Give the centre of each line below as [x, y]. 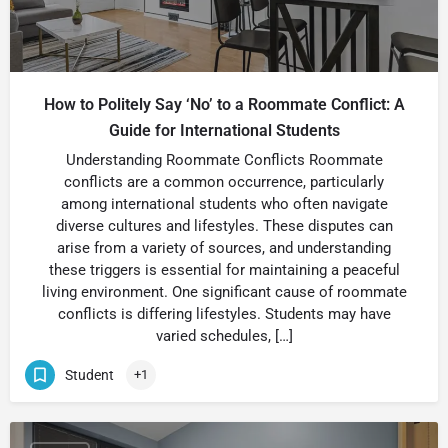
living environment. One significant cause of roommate [224, 292]
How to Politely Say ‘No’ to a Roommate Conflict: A [224, 104]
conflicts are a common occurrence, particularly [224, 182]
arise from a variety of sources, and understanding [224, 248]
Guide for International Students [224, 130]
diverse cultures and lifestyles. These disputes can [224, 226]
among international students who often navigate [224, 204]
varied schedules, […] [224, 336]
